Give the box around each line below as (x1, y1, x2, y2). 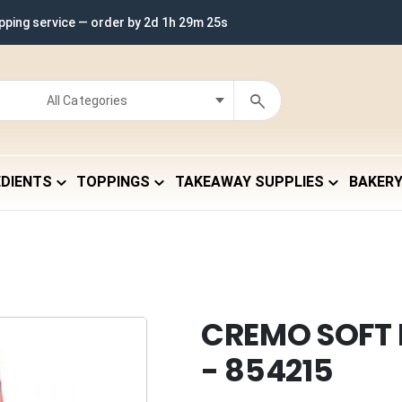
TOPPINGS (76, 173, 151, 191)
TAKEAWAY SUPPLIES (175, 173, 325, 191)
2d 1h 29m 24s (144, 15, 228, 30)
